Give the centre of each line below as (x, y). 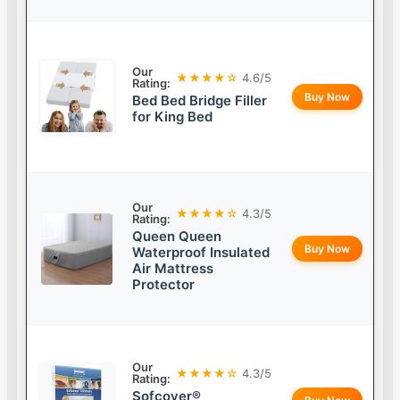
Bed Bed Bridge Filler (200, 101)
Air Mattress (173, 269)
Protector (164, 285)
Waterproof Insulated (201, 253)
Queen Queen (177, 237)
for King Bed (173, 117)
